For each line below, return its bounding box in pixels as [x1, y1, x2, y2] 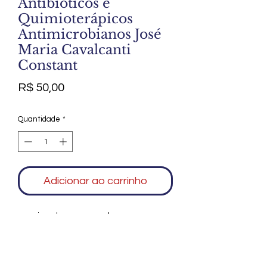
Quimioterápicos [18, 10, 133, 27]
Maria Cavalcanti [18, 41, 131, 58]
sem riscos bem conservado [18, 212, 113, 221]
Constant [18, 57, 77, 73]
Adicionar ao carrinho [44, 175, 147, 187]
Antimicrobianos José [18, 26, 162, 42]
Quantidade [18, 114, 60, 123]
